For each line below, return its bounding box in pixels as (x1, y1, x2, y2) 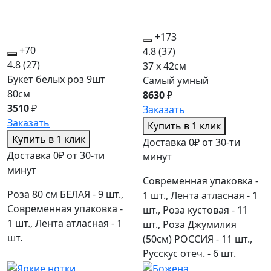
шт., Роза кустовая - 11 (143, 203, 248, 217)
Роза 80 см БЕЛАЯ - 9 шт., (7, 187, 123, 201)
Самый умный (143, 73, 209, 87)
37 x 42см (143, 59, 186, 73)
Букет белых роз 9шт (7, 72, 105, 86)
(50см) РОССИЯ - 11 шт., (143, 232, 252, 246)
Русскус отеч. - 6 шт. (143, 246, 236, 260)
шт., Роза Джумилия (143, 217, 237, 231)
